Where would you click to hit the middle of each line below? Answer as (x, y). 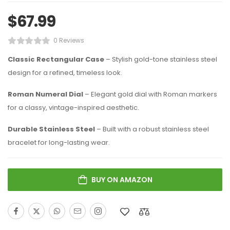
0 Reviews (69, 40)
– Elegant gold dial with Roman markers (150, 94)
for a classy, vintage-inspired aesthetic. (73, 108)
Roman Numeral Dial (45, 94)
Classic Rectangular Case (56, 59)
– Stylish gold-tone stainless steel (161, 59)
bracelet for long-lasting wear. (59, 142)
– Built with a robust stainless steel (152, 129)
